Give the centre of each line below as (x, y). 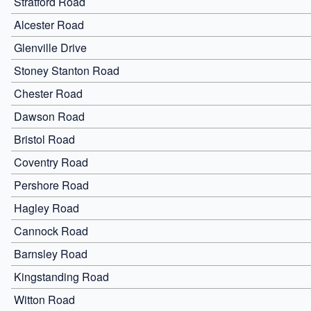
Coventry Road (51, 162)
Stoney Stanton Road (67, 70)
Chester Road (48, 93)
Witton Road (44, 299)
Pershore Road (51, 185)
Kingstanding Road (61, 276)
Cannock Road (51, 230)
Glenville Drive (50, 47)
